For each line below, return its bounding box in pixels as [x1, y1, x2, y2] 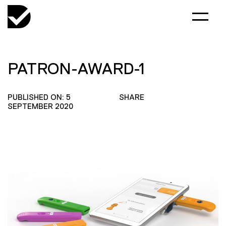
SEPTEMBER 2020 [8, 102, 73, 110]
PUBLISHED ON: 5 [8, 93, 71, 101]
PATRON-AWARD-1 [8, 60, 145, 78]
